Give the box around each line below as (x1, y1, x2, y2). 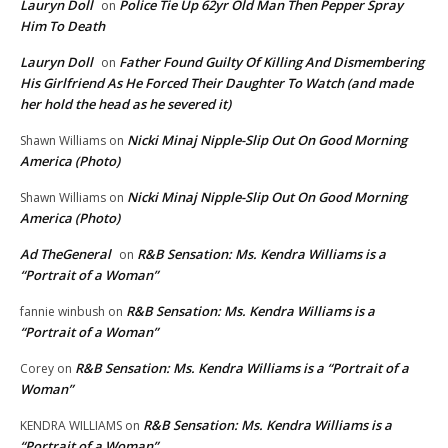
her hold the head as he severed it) (20, 95, 231, 114)
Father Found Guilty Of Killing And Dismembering (119, 53, 424, 72)
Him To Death (20, 17, 105, 36)
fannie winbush (20, 303, 105, 321)
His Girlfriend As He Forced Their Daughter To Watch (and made (20, 74, 413, 93)
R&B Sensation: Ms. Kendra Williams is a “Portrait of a (75, 359, 409, 378)
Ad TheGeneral (20, 245, 111, 264)
